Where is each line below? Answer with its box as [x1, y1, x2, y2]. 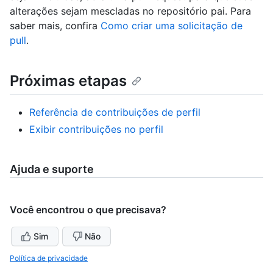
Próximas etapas [10, 71, 127, 90]
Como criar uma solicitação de [101, 19, 243, 32]
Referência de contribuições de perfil [29, 105, 200, 118]
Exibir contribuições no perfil [29, 122, 163, 135]
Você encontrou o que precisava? [10, 203, 166, 216]
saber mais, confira [10, 19, 101, 32]
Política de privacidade [10, 253, 88, 263]
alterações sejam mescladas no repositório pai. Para [10, 4, 251, 17]
